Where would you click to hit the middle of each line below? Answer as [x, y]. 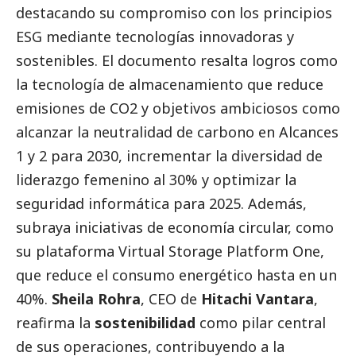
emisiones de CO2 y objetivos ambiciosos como [178, 108]
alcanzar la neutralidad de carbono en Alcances [177, 132]
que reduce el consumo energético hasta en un [176, 275]
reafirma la [55, 323]
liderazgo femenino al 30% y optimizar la [156, 180]
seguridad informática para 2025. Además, [161, 204]
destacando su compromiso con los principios [174, 13]
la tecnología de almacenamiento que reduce [170, 85]
